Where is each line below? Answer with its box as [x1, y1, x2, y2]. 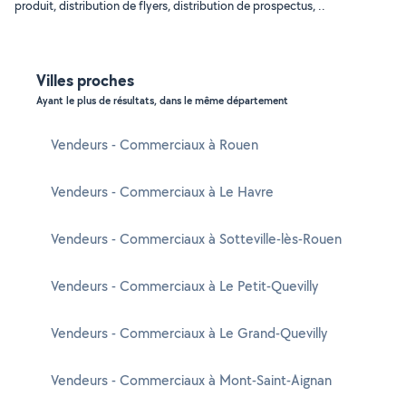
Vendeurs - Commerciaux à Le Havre [51, 182, 274, 201]
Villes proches [36, 69, 134, 92]
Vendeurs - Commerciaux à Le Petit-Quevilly [51, 276, 318, 295]
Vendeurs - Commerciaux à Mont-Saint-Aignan [51, 371, 332, 390]
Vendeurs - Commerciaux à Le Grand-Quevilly [51, 324, 327, 343]
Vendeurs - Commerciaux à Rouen [51, 135, 258, 154]
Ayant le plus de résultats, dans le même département [36, 93, 288, 108]
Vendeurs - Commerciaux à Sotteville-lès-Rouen [51, 229, 342, 248]
